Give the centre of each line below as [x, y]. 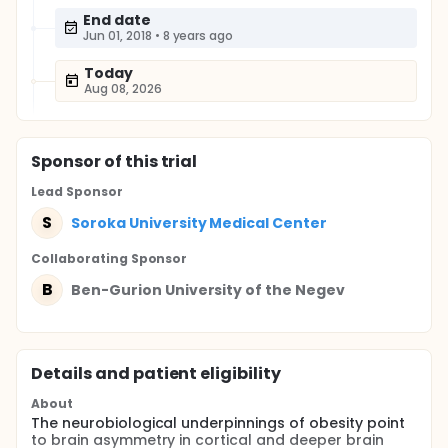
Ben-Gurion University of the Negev [208, 289]
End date [117, 20]
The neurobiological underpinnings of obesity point [218, 423]
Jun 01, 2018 [117, 35]
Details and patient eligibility [156, 373]
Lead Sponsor [77, 191]
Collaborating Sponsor [109, 258]
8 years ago [198, 35]
